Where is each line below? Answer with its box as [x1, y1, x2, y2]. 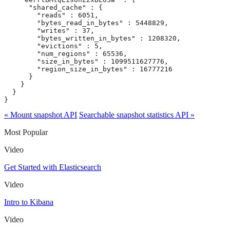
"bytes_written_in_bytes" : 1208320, [4, 34, 181, 43]
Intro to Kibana [4, 198, 53, 207]
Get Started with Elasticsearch [4, 163, 101, 172]
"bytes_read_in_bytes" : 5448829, [4, 19, 168, 27]
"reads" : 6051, [4, 11, 99, 20]
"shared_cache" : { [4, 4, 103, 12]
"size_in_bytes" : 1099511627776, [4, 57, 168, 66]
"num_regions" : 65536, [4, 50, 127, 58]
